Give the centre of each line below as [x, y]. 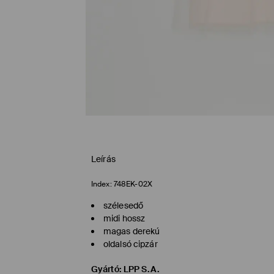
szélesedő [124, 206]
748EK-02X [133, 184]
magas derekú [132, 231]
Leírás [103, 159]
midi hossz [124, 219]
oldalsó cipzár [131, 244]
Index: [102, 184]
